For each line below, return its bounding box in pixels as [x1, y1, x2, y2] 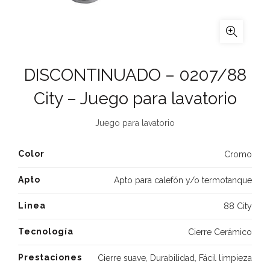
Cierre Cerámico [188, 227, 252, 237]
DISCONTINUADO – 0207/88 [24, 65, 246, 85]
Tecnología [18, 227, 74, 236]
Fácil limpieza [199, 253, 252, 263]
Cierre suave [98, 253, 146, 263]
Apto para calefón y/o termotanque [114, 175, 252, 185]
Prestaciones [18, 253, 82, 262]
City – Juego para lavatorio [33, 89, 237, 108]
